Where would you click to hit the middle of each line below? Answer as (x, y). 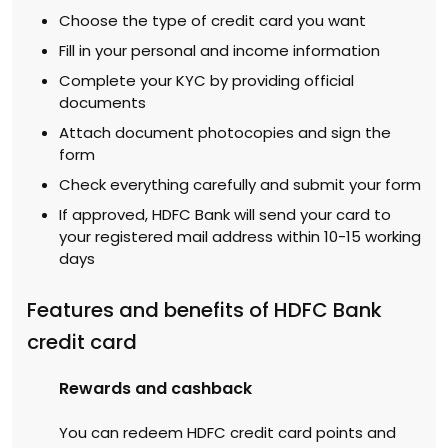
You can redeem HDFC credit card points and (227, 432)
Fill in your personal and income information (219, 50)
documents (102, 102)
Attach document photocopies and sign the (225, 132)
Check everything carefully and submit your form (240, 184)
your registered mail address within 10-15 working (240, 236)
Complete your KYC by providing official (206, 80)
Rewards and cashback (155, 388)
